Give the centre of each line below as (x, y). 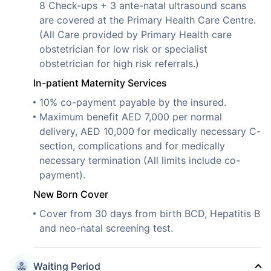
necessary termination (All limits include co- (140, 160)
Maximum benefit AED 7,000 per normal (131, 116)
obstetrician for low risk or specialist (123, 49)
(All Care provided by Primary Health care (135, 34)
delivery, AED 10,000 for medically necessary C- (150, 131)
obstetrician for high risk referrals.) (119, 63)
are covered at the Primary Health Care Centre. (148, 20)
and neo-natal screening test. (106, 228)
